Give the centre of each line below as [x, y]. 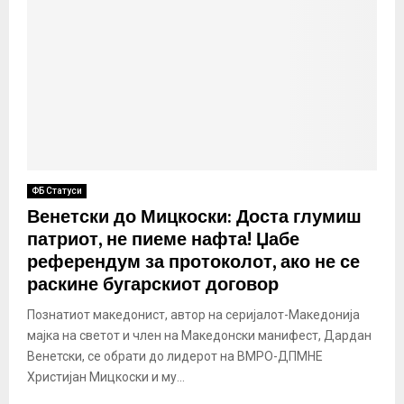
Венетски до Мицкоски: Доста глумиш [194, 217]
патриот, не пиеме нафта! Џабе [163, 239]
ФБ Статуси [57, 190]
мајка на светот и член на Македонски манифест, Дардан [199, 335]
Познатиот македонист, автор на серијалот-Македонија [193, 314]
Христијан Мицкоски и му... [106, 376]
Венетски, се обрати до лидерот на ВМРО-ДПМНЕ [175, 356]
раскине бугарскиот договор [153, 285]
